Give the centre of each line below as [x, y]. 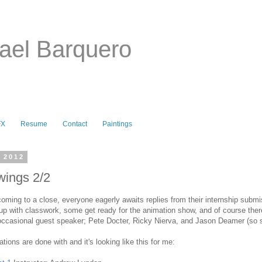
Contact [75, 124]
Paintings [117, 124]
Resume [34, 124]
